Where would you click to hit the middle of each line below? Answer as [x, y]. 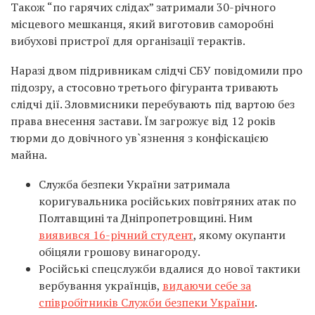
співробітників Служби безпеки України [147, 302]
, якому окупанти [239, 235]
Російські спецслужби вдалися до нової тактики [169, 269]
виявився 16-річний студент [116, 235]
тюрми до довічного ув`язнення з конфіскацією [140, 138]
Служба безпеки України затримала [134, 184]
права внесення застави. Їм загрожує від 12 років [143, 121]
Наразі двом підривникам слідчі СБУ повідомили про [156, 70]
